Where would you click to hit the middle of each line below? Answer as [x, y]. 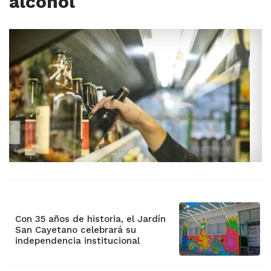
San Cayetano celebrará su [76, 230]
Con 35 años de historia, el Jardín [90, 219]
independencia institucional [77, 241]
